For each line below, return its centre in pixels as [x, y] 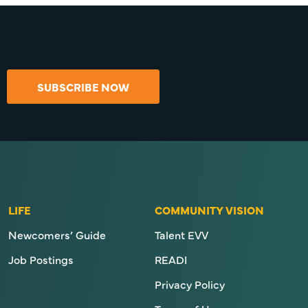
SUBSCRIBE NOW [83, 86]
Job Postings [41, 259]
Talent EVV [181, 234]
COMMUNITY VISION [209, 209]
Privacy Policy [189, 284]
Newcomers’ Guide [57, 234]
